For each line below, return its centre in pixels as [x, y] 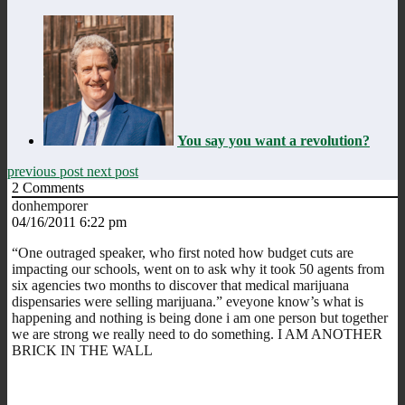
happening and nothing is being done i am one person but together [200, 317]
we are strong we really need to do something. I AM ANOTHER [197, 334]
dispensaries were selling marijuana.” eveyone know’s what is [188, 301]
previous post [47, 171]
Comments [52, 187]
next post [113, 171]
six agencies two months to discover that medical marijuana [180, 285]
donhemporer [50, 205]
